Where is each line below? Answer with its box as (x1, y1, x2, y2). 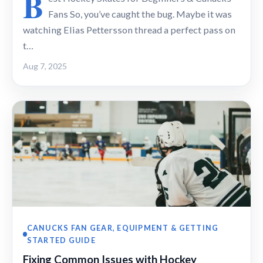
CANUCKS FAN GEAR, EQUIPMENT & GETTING (26, 222, 219, 232)
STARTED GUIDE (26, 235, 96, 245)
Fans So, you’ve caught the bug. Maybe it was (48, 8, 232, 19)
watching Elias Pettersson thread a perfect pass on (23, 23, 235, 35)
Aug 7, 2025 (23, 60, 67, 71)
